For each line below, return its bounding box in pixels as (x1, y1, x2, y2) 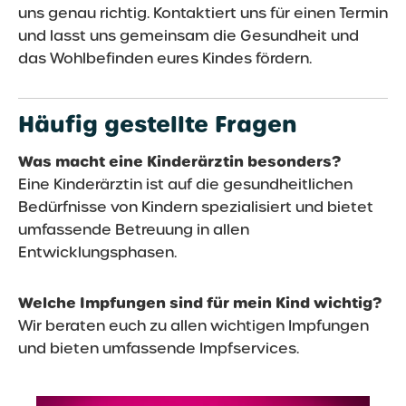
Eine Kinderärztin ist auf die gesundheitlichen (18, 175, 353, 195)
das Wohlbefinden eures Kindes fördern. (18, 48, 312, 68)
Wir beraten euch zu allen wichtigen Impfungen (18, 316, 369, 336)
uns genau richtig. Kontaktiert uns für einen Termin (18, 3, 388, 23)
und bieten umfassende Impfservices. (18, 339, 299, 359)
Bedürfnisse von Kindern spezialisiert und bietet (18, 198, 373, 217)
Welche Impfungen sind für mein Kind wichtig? (18, 293, 382, 314)
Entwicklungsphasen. (18, 243, 177, 263)
